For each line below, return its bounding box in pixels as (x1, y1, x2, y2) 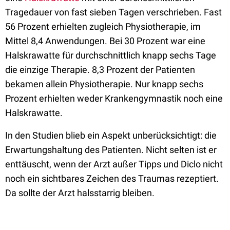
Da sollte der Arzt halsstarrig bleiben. (5, 187, 155, 199)
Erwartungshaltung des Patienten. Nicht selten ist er (5, 144, 217, 156)
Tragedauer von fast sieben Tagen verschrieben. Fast (5, 7, 222, 18)
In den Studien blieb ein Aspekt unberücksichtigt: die (5, 130, 217, 141)
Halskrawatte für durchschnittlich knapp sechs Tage (5, 50, 216, 61)
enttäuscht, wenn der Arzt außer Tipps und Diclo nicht (5, 159, 223, 170)
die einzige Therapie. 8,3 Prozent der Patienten (5, 64, 195, 75)
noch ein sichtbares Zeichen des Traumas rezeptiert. (5, 173, 219, 184)
